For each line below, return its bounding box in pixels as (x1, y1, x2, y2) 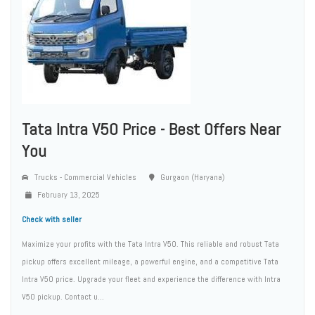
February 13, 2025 (35, 189, 100, 200)
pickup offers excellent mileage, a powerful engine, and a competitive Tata (22, 256, 278, 267)
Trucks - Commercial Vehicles (32, 172, 136, 183)
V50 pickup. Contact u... (22, 291, 104, 302)
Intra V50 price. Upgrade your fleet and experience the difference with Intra (22, 274, 281, 285)
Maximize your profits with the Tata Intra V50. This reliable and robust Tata (22, 238, 279, 250)
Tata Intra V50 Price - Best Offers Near (22, 118, 281, 140)
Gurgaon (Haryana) (158, 172, 225, 183)
